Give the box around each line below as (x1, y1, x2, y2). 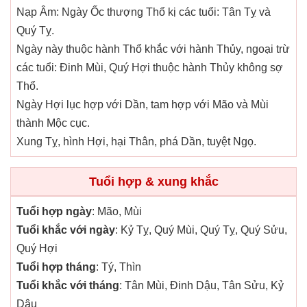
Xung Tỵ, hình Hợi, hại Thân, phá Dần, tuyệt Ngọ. (16, 136, 256, 148)
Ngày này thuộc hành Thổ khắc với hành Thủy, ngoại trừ (16, 43, 290, 56)
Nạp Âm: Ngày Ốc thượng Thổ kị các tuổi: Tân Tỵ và (16, 6, 271, 19)
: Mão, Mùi (92, 206, 142, 218)
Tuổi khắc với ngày (16, 224, 115, 236)
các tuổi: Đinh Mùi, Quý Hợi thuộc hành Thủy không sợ (16, 62, 283, 74)
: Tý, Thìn (96, 261, 141, 273)
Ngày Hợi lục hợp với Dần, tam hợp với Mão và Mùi (16, 99, 269, 111)
